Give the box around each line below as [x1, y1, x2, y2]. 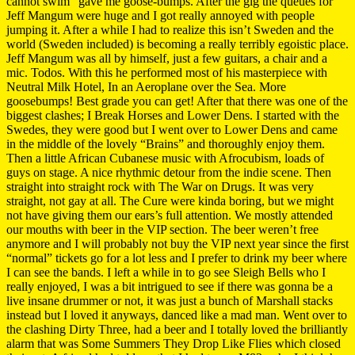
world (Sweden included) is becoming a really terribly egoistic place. [6, 36, 349, 51]
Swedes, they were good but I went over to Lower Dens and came [6, 122, 338, 136]
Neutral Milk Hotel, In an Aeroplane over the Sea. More [6, 79, 286, 94]
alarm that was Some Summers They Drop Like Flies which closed [6, 336, 341, 350]
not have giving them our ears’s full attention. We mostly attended [6, 208, 333, 222]
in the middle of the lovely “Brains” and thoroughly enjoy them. [6, 136, 325, 151]
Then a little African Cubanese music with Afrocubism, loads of [6, 151, 324, 165]
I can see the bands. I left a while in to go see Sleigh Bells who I [6, 265, 326, 279]
